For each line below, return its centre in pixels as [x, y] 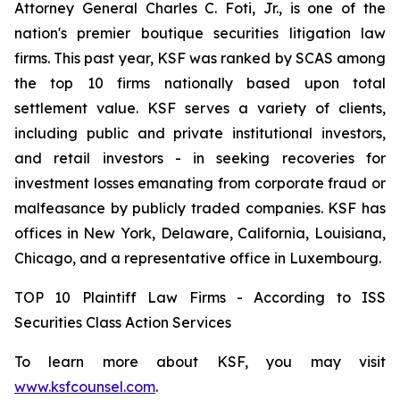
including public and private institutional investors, [200, 133]
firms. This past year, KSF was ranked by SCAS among [200, 58]
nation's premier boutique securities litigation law [200, 33]
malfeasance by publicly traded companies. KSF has [200, 208]
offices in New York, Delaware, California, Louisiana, [200, 233]
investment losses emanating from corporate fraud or [200, 183]
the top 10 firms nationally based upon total [200, 83]
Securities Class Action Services [123, 322]
